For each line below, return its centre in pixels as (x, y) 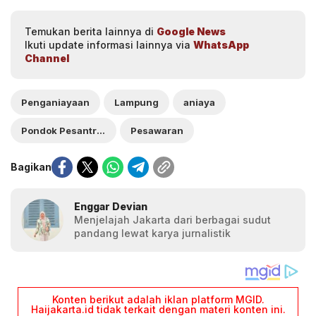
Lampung (136, 102)
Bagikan (31, 167)
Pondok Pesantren (101, 130)
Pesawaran (157, 130)
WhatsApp (221, 44)
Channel (47, 58)
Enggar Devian (111, 207)
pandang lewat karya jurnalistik (152, 233)
